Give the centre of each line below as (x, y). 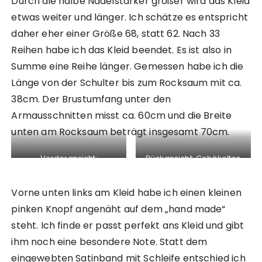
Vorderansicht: (69, 158)
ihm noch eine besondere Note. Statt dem (109, 242)
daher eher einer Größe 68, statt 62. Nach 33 (116, 34)
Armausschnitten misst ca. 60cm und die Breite (122, 116)
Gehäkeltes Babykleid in (69, 170)
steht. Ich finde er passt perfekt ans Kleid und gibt (128, 226)
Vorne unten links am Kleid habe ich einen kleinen (126, 193)
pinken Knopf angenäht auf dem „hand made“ (118, 209)
